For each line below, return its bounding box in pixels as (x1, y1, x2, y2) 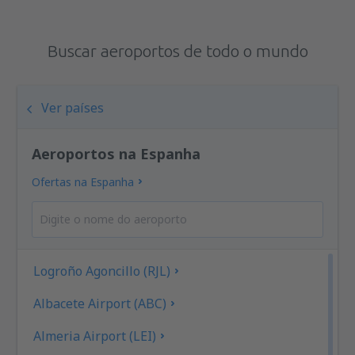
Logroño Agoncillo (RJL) (33, 261, 171, 280)
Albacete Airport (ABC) (33, 294, 167, 312)
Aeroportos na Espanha (32, 143, 201, 163)
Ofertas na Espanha (32, 174, 135, 189)
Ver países (41, 98, 105, 116)
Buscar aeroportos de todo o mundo (47, 40, 308, 60)
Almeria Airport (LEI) (33, 326, 157, 345)
